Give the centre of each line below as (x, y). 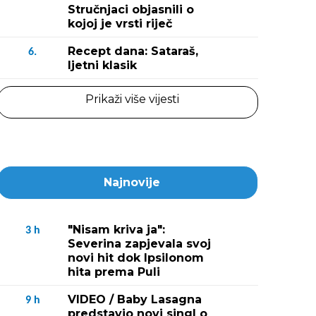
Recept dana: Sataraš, (133, 51)
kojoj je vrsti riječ (120, 24)
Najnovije (132, 182)
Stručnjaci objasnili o (131, 10)
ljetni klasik (102, 65)
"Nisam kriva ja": (116, 230)
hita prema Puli (114, 272)
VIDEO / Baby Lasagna (135, 299)
